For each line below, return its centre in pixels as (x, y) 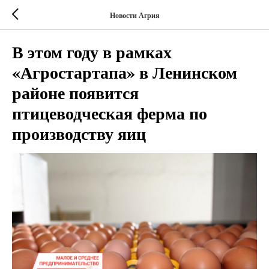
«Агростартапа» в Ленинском (125, 72)
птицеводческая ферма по (110, 113)
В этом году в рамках (92, 52)
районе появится (75, 93)
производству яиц (79, 134)
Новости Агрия (134, 15)
